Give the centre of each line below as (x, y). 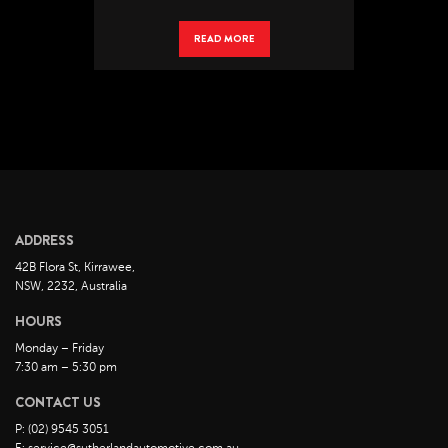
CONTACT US (58, 402)
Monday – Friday (59, 348)
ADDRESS (44, 240)
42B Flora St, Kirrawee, (75, 267)
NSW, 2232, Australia (71, 286)
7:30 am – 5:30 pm (66, 367)
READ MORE (224, 38)
